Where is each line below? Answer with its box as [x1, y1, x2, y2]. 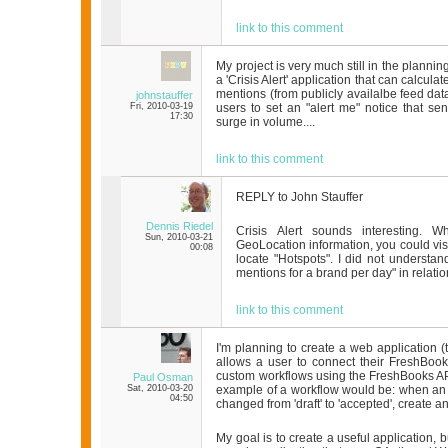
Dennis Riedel [146, 220, 214, 233]
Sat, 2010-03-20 [127, 383, 194, 394]
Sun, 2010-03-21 [145, 232, 214, 243]
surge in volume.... [216, 115, 316, 130]
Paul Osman [133, 371, 194, 384]
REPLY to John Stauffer [236, 190, 364, 205]
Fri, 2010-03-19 [130, 101, 194, 112]
